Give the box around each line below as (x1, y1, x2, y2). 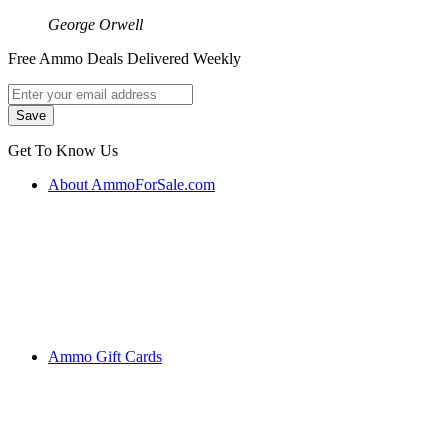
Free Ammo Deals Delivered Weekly (8, 50, 241, 68)
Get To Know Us (8, 142, 118, 160)
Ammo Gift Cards (48, 348, 162, 366)
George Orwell (48, 16, 143, 34)
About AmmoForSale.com (48, 176, 215, 194)
